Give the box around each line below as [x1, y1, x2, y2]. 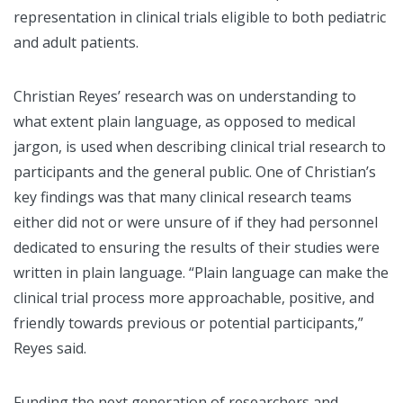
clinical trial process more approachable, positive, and [13, 288, 374, 309]
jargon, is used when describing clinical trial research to [13, 137, 386, 157]
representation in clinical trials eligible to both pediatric [13, 7, 386, 28]
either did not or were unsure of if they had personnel [13, 212, 378, 233]
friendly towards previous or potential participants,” [13, 313, 363, 334]
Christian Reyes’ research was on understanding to [13, 86, 356, 107]
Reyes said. [13, 338, 86, 359]
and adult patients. [13, 32, 139, 53]
